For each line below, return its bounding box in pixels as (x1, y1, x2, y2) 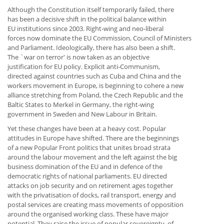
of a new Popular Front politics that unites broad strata (7, 143, 170, 152)
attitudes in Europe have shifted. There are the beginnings (7, 133, 179, 143)
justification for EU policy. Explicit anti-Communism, (7, 62, 160, 71)
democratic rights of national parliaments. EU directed (7, 171, 167, 181)
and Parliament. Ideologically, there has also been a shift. (7, 43, 175, 52)
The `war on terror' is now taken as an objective (7, 52, 149, 62)
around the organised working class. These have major (7, 209, 168, 219)
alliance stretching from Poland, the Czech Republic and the (7, 90, 183, 100)
